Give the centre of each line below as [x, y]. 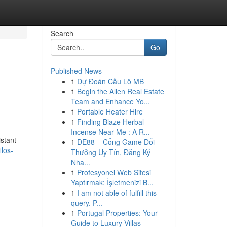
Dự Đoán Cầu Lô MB [110, 81]
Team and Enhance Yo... [110, 101]
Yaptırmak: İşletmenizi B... [112, 182]
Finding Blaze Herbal [110, 122]
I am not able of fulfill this [117, 193]
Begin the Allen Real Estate [120, 91]
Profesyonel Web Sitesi [114, 172]
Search [62, 33]
